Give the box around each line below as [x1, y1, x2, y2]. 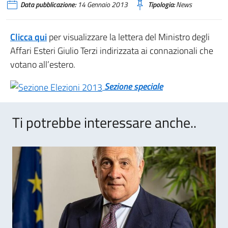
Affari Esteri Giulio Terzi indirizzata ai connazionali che [10, 44, 213, 58]
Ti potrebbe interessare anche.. [12, 111, 196, 133]
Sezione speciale [104, 79, 163, 93]
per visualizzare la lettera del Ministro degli [47, 30, 210, 44]
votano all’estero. [10, 58, 75, 71]
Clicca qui [10, 30, 47, 44]
